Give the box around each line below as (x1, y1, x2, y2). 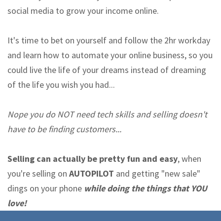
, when (178, 152, 201, 164)
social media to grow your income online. (7, 4, 159, 16)
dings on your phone (7, 182, 82, 194)
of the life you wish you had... (7, 78, 115, 90)
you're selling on (7, 167, 69, 179)
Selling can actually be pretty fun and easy (7, 152, 178, 164)
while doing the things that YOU (82, 182, 207, 194)
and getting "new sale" (114, 167, 200, 179)
